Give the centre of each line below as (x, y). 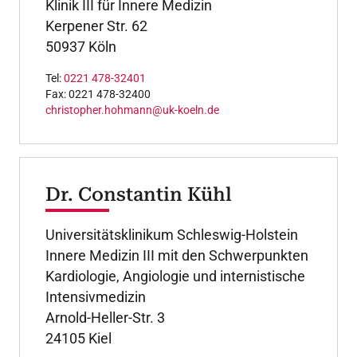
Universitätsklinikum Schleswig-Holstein (172, 234)
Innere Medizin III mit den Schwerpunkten (177, 255)
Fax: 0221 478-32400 (98, 94)
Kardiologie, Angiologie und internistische (175, 276)
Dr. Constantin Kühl (139, 194)
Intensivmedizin (96, 296)
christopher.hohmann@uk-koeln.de (132, 110)
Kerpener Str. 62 (96, 25)
